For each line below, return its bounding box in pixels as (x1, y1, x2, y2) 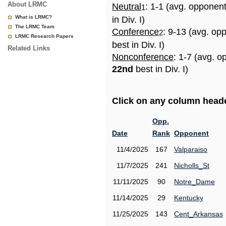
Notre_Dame (174, 178, 215, 186)
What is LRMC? (15, 14, 52, 20)
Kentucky (174, 194, 203, 202)
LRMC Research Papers (15, 33, 74, 39)
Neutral (112, 2, 141, 12)
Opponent (174, 129, 209, 137)
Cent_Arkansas (174, 210, 223, 218)
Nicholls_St (174, 161, 209, 169)
